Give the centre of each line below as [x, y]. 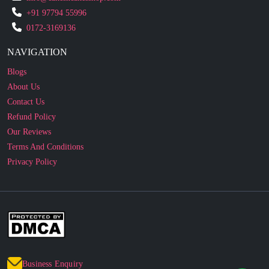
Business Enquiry [53, 232]
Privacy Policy [32, 130]
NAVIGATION [37, 20]
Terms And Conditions [45, 115]
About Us [23, 55]
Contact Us [26, 70]
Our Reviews [29, 100]
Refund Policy [32, 85]
